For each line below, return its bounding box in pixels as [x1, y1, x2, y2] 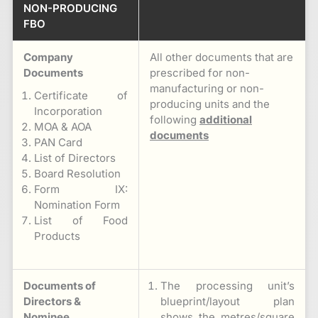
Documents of [23, 278, 96, 292]
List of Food [34, 213, 128, 227]
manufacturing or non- [150, 81, 264, 95]
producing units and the [150, 97, 270, 111]
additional [199, 112, 252, 126]
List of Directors [34, 150, 116, 165]
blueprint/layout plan [160, 294, 295, 308]
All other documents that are [150, 50, 293, 64]
